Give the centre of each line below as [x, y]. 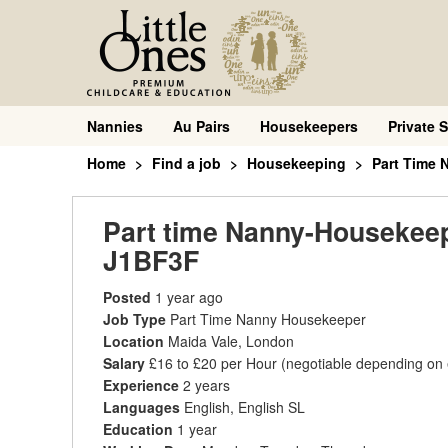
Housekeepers [309, 126]
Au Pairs [201, 126]
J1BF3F [151, 260]
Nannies [115, 126]
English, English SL [244, 407]
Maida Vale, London [231, 341]
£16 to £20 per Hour [213, 363]
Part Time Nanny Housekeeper [268, 319]
